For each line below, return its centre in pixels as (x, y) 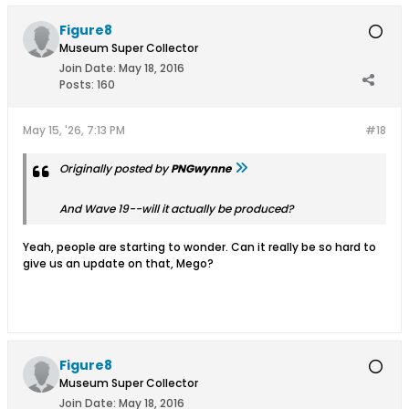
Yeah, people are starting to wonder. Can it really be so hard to (199, 246)
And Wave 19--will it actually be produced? (176, 208)
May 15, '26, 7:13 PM (74, 130)
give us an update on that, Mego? (118, 263)
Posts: (77, 84)
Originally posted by (115, 168)
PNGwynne (201, 168)
